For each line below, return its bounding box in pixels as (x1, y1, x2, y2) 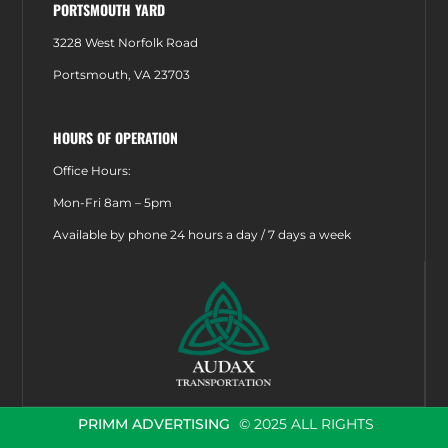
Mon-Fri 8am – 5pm (53, 194, 173, 210)
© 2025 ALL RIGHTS (239, 415, 375, 434)
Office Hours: (53, 162, 132, 178)
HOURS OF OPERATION (53, 126, 179, 148)
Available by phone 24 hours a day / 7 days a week (53, 226, 352, 242)
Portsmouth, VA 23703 (53, 66, 191, 82)
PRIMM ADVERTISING (78, 415, 231, 434)
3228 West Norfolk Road (53, 34, 199, 50)
